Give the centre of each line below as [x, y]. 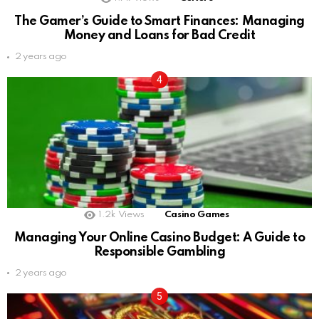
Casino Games [197, 214]
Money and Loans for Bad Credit [159, 36]
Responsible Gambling [159, 252]
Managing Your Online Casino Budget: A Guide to [159, 237]
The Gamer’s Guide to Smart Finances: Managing [159, 22]
